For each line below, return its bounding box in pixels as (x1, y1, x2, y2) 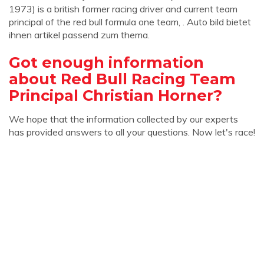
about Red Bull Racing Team (9, 70, 236, 88)
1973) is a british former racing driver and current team (9, 3, 237, 15)
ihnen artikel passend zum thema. (9, 29, 150, 41)
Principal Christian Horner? (9, 86, 222, 104)
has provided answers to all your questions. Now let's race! (9, 126, 255, 138)
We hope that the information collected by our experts (9, 113, 238, 125)
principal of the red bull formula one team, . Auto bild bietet (9, 16, 251, 28)
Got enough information (9, 53, 204, 71)
